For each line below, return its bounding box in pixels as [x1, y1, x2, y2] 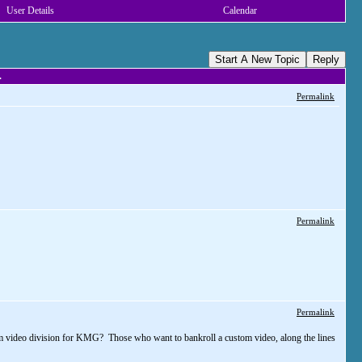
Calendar [223, 5, 257, 16]
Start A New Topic [215, 53, 300, 65]
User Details [6, 5, 54, 16]
